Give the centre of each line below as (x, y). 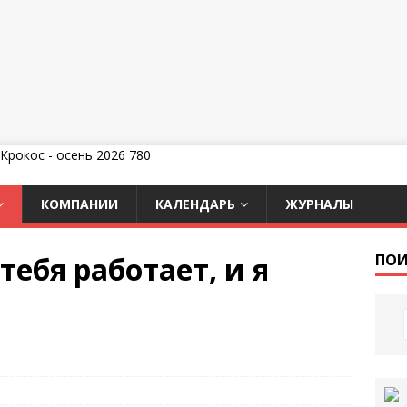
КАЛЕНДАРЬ (195, 204)
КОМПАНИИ (79, 204)
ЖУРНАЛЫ (319, 204)
